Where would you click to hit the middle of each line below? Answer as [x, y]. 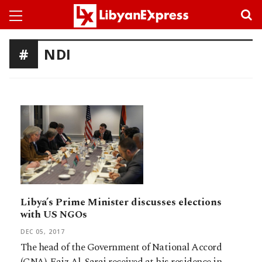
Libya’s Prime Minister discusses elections [121, 202]
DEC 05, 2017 [43, 231]
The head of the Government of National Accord [121, 247]
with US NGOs [54, 214]
